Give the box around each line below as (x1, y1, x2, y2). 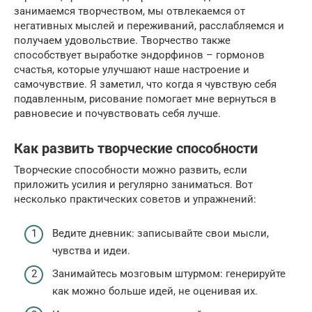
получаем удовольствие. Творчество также (14, 34, 231, 47)
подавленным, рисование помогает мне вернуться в (14, 93, 276, 106)
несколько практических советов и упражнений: (14, 193, 256, 206)
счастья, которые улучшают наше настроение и (14, 63, 249, 77)
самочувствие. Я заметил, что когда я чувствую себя (14, 78, 276, 91)
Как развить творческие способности (14, 141, 258, 157)
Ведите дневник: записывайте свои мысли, (52, 226, 269, 240)
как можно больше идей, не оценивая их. (52, 285, 258, 298)
